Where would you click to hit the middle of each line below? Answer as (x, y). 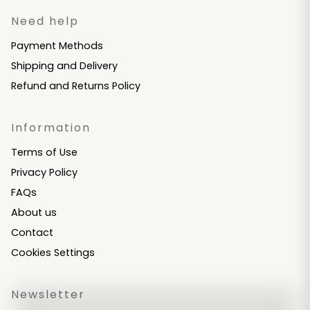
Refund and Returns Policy (76, 86)
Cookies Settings (53, 253)
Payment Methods (57, 46)
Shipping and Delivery (64, 66)
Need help (45, 21)
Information (51, 128)
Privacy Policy (44, 173)
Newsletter (48, 295)
